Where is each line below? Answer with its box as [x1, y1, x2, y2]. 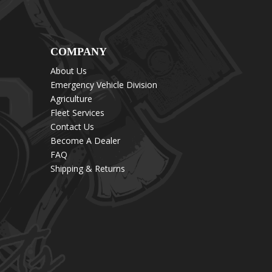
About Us [50, 64, 87, 76]
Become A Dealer [50, 134, 120, 146]
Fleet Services [50, 106, 104, 118]
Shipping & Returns [50, 162, 125, 174]
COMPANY [50, 45, 107, 58]
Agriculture [50, 92, 92, 104]
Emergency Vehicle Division [50, 78, 157, 90]
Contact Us [50, 120, 94, 132]
